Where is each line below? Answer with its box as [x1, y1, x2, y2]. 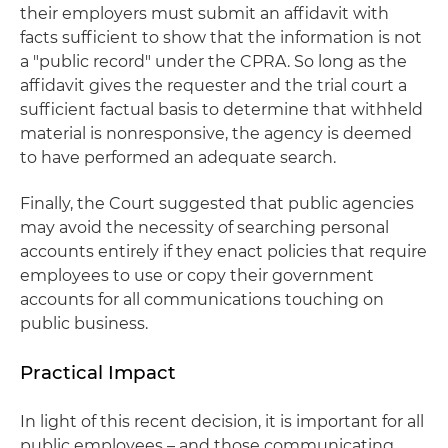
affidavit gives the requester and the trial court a [20, 76, 407, 95]
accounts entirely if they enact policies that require [20, 242, 427, 261]
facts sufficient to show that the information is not [20, 28, 422, 47]
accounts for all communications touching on [20, 290, 384, 309]
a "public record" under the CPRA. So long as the [20, 52, 407, 71]
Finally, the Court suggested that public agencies [20, 194, 414, 213]
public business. [20, 314, 148, 333]
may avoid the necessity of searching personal [20, 218, 389, 237]
